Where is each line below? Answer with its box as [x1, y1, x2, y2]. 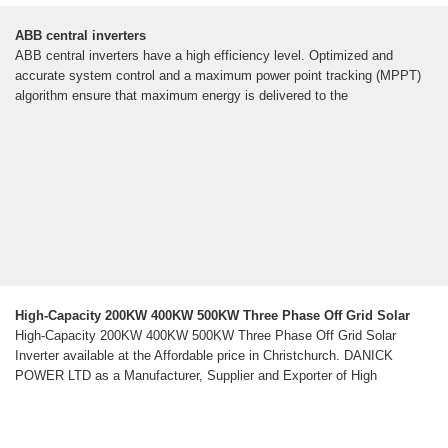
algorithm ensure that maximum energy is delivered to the [15, 88, 348, 104]
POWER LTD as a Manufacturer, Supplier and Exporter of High [15, 368, 377, 384]
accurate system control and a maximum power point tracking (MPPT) [15, 68, 421, 84]
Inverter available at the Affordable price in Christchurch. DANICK [15, 348, 393, 364]
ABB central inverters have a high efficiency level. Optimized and [15, 48, 393, 64]
